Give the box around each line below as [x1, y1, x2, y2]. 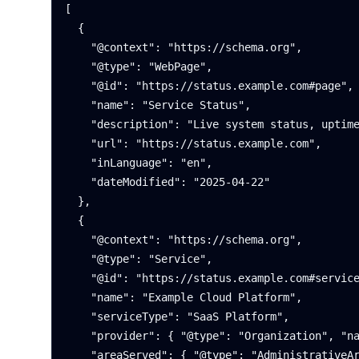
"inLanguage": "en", [65, 156, 91, 169]
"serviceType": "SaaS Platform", [65, 310, 91, 323]
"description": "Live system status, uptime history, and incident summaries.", [65, 118, 91, 131]
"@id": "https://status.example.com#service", [65, 272, 91, 284]
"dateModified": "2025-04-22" [65, 175, 91, 188]
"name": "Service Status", [65, 99, 91, 111]
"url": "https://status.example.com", [65, 137, 91, 150]
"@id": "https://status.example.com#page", [65, 79, 91, 92]
